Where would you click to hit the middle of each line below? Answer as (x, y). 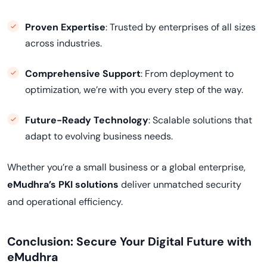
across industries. (63, 43)
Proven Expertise (65, 27)
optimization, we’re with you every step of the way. (134, 90)
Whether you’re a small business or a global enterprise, (126, 167)
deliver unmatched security (180, 184)
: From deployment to (187, 74)
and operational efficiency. (65, 202)
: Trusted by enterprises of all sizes (181, 27)
